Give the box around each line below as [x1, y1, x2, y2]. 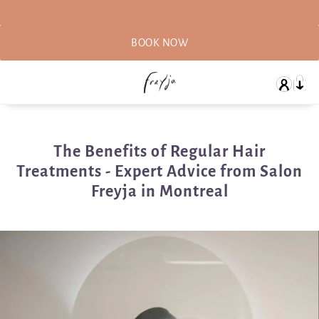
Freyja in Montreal [90, 183, 229, 201]
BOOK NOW [131, 37, 188, 48]
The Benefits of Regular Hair [53, 143, 266, 161]
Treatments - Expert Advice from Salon [16, 163, 303, 181]
